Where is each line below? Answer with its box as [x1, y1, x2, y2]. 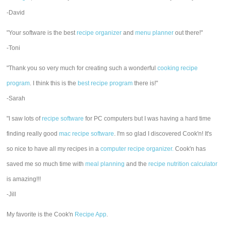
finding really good [7, 130, 60, 137]
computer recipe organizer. [100, 145, 174, 152]
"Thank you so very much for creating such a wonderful [7, 65, 158, 72]
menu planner [135, 29, 174, 36]
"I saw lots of [7, 115, 42, 122]
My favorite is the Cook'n [7, 211, 75, 218]
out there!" [174, 29, 203, 36]
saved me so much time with [7, 160, 86, 167]
